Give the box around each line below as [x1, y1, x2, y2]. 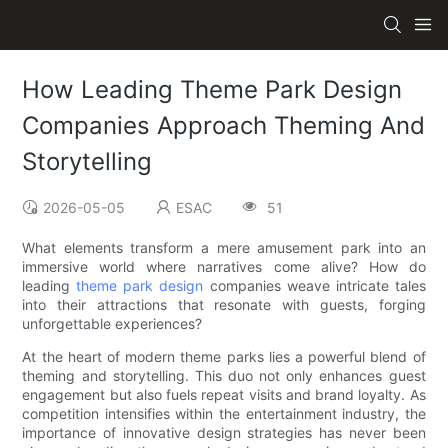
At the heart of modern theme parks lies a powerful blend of [22, 348, 426, 366]
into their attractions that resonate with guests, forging [22, 296, 426, 314]
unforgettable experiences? [22, 315, 203, 333]
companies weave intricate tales [203, 277, 426, 295]
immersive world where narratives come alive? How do [22, 258, 426, 276]
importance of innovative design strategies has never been [22, 424, 426, 442]
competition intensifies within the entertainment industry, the [22, 405, 426, 423]
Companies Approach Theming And [22, 111, 426, 141]
